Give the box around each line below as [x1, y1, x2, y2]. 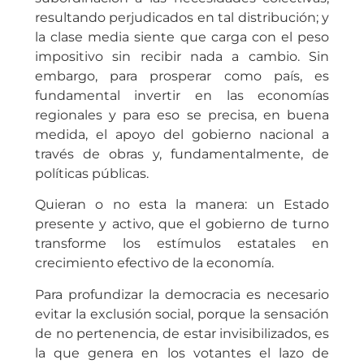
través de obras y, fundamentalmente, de [34, 145, 330, 162]
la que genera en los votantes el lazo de [34, 344, 330, 361]
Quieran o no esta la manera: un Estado [34, 197, 330, 213]
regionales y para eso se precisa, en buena [34, 106, 330, 123]
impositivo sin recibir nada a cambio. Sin [34, 48, 330, 64]
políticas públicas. [34, 165, 149, 181]
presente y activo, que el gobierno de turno [34, 216, 330, 232]
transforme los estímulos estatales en [34, 236, 330, 252]
